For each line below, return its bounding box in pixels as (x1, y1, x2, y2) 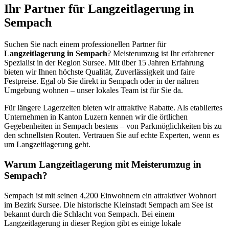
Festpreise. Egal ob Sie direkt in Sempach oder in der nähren (4, 77, 199, 86)
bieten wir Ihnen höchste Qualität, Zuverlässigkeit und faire (4, 67, 195, 77)
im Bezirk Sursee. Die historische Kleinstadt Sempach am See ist (4, 200, 213, 209)
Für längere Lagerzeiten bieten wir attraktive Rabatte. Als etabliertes (4, 103, 222, 112)
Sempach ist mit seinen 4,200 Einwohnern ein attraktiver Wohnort (4, 191, 216, 200)
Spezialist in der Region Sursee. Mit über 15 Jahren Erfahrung (4, 58, 204, 67)
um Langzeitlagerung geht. (4, 140, 90, 149)
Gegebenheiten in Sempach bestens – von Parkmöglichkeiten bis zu (4, 122, 222, 131)
